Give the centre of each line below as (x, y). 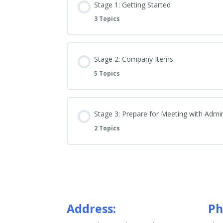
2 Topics (107, 128)
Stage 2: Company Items (134, 59)
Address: (92, 209)
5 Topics (107, 74)
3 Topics (107, 19)
